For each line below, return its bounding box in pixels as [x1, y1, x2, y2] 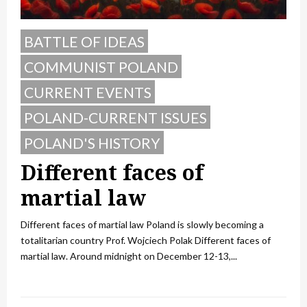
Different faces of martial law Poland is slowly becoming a [21, 218, 264, 230]
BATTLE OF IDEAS [24, 32, 145, 50]
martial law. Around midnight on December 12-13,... [21, 249, 237, 262]
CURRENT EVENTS [24, 83, 151, 101]
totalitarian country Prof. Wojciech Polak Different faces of [21, 234, 271, 246]
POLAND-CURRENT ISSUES [24, 108, 207, 126]
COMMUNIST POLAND [24, 58, 178, 75]
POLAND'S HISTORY [24, 134, 160, 151]
